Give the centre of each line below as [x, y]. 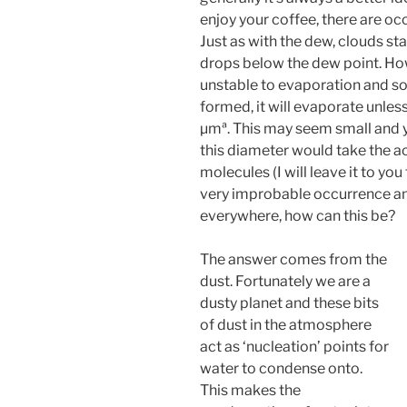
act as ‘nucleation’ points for [294, 346]
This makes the [250, 390]
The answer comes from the [293, 259]
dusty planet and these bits [289, 303]
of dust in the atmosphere [286, 324]
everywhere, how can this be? [298, 215]
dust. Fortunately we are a [285, 281]
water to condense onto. [281, 368]
